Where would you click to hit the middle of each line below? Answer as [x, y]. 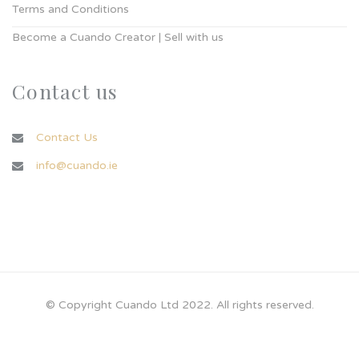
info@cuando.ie [77, 165]
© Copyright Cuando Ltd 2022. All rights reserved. [179, 305]
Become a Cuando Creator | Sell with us [118, 37]
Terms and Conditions [71, 9]
